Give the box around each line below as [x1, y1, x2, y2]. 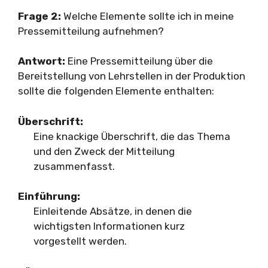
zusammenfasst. [33, 160, 115, 172]
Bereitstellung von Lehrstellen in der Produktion [18, 70, 245, 82]
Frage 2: [18, 10, 61, 22]
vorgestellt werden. [33, 235, 127, 247]
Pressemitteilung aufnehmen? [18, 25, 164, 37]
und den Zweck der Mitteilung [33, 145, 175, 157]
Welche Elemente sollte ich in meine [61, 10, 234, 22]
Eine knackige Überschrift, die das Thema [33, 130, 230, 142]
